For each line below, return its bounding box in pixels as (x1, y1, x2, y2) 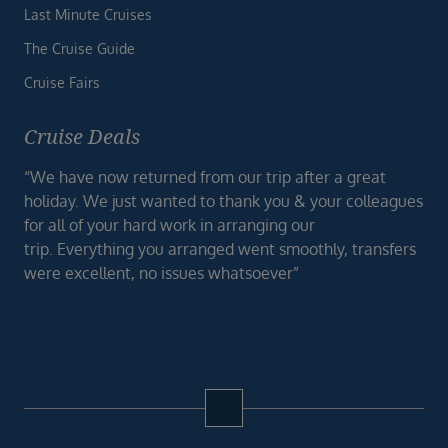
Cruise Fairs (24, 74, 100, 91)
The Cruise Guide (24, 40, 135, 57)
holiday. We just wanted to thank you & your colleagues (24, 191, 423, 211)
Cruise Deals (24, 123, 140, 150)
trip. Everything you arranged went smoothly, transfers (24, 239, 416, 259)
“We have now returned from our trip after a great (24, 167, 386, 187)
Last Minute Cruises (24, 6, 152, 23)
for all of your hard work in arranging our (24, 215, 315, 235)
